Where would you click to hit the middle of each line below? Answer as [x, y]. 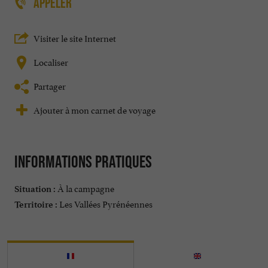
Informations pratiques [83, 162]
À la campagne [85, 188]
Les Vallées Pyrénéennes [105, 203]
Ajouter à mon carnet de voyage [95, 109]
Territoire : [36, 205]
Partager [50, 86]
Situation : [35, 189]
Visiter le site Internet [75, 38]
